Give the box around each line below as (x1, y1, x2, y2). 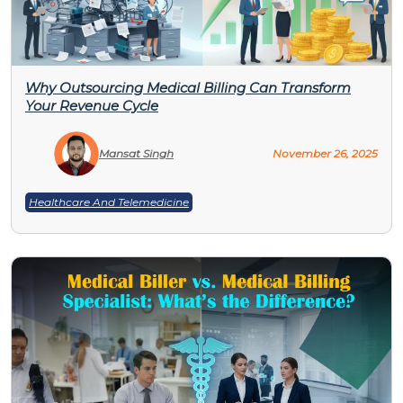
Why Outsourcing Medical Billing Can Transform (25, 78, 351, 96)
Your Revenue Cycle (25, 96, 158, 114)
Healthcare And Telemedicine (29, 194, 189, 209)
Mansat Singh (99, 147, 174, 161)
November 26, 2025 (273, 147, 378, 161)
